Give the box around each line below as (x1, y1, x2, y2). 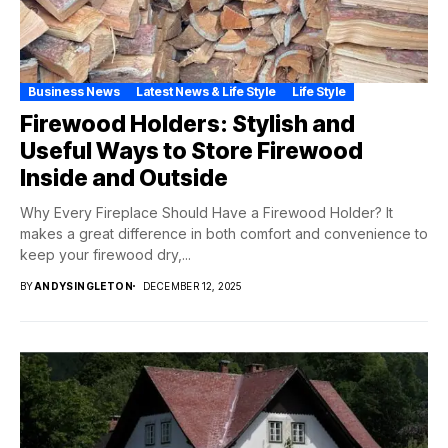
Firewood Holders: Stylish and (20, 110, 355, 139)
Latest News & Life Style (136, 84, 276, 100)
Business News (28, 84, 120, 100)
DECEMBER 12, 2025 (143, 280, 242, 293)
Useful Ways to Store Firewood (20, 137, 363, 166)
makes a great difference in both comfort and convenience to (20, 225, 428, 243)
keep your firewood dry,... (20, 246, 191, 264)
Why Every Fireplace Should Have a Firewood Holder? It (20, 204, 393, 222)
